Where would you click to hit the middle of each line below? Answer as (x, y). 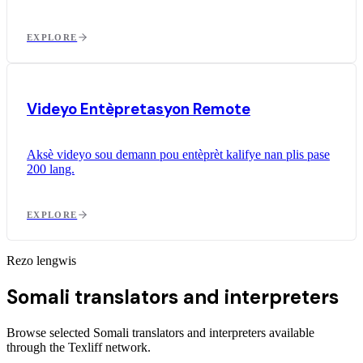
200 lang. (51, 169)
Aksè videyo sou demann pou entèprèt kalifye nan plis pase (178, 154)
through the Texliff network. (79, 347)
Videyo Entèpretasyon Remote (139, 109)
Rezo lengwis (41, 260)
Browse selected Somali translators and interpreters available (160, 332)
